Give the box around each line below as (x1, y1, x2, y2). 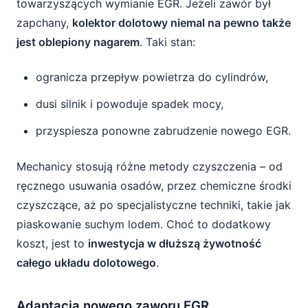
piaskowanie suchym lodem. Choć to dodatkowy (16, 217, 271, 231)
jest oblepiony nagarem (16, 35, 140, 49)
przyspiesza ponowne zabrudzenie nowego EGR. (36, 124, 291, 137)
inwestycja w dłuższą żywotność (88, 236, 261, 250)
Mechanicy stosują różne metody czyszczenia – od (16, 159, 283, 173)
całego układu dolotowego (16, 256, 156, 269)
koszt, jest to (16, 236, 88, 250)
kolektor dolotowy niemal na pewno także (72, 16, 291, 30)
